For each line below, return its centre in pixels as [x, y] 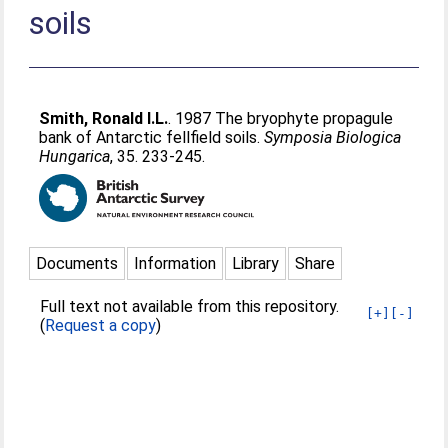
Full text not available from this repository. [190, 306]
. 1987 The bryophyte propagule [281, 118]
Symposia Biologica [333, 137]
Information [175, 263]
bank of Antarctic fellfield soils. [152, 137]
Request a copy [101, 325]
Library [256, 263]
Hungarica [75, 156]
